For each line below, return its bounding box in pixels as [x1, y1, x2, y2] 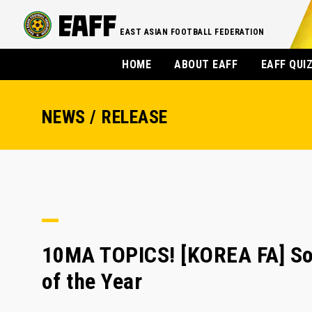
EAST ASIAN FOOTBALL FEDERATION [120, 27, 265, 37]
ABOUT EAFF [174, 58, 238, 71]
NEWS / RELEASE [42, 107, 168, 127]
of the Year [42, 268, 143, 295]
